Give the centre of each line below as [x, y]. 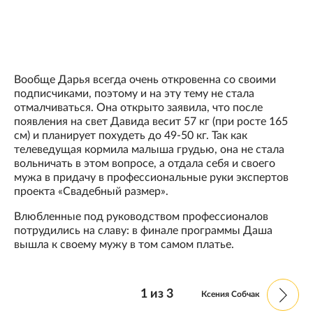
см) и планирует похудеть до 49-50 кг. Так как [131, 136]
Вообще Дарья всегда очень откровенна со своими [145, 80]
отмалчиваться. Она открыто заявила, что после [138, 108]
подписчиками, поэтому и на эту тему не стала [134, 94]
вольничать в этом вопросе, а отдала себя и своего [145, 164]
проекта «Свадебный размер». [91, 192]
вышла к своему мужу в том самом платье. [124, 245]
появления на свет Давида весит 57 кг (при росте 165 [151, 122]
